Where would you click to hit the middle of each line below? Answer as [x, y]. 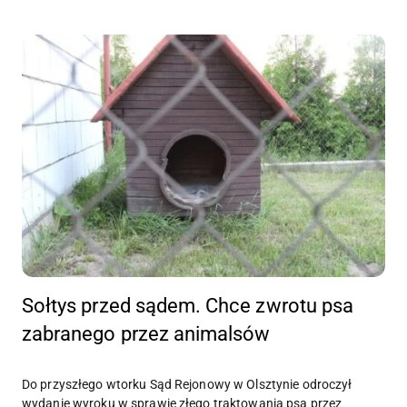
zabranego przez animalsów [146, 334]
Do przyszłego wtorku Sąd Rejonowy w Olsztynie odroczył [187, 385]
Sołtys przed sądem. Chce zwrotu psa [188, 306]
